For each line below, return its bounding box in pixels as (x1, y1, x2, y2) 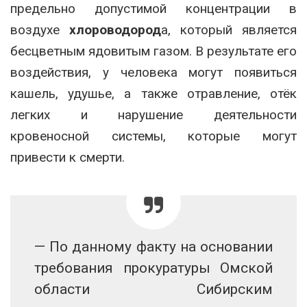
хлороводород (69, 21, 161, 38)
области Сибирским (34, 280, 273, 297)
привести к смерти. (10, 149, 125, 165)
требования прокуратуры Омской (34, 259, 273, 276)
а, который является (161, 21, 297, 38)
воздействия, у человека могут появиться (10, 64, 297, 80)
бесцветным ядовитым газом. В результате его (10, 42, 297, 59)
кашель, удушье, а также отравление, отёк (10, 85, 297, 101)
